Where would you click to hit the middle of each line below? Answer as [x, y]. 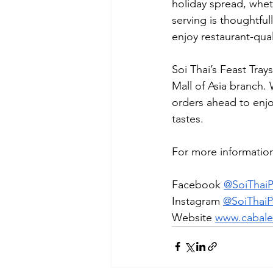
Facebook [198, 184]
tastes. [188, 119]
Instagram [197, 201]
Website [193, 217]
